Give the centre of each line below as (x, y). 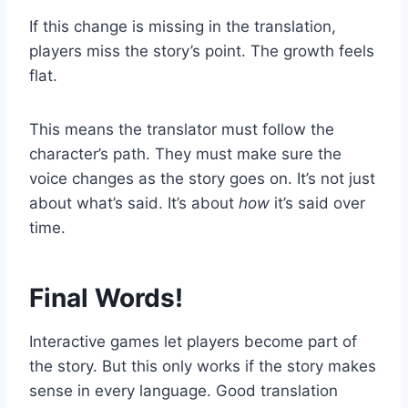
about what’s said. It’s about (134, 204)
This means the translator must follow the (182, 130)
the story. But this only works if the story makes (203, 367)
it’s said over (317, 204)
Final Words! (106, 298)
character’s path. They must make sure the (185, 154)
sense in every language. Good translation (184, 391)
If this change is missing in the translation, (183, 27)
